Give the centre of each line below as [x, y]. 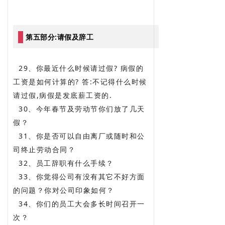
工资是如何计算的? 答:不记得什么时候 [80, 81]
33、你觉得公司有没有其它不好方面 [79, 176]
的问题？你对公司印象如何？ [65, 190]
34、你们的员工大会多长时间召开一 [79, 203]
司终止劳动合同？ [44, 149]
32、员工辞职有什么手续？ [64, 163]
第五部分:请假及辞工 [60, 37]
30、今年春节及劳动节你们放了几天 [79, 108]
